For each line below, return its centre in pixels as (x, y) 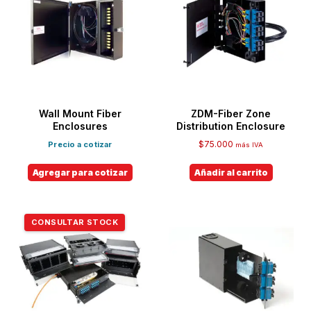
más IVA (250, 144)
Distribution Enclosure (231, 126)
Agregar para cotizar (80, 172)
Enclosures (80, 126)
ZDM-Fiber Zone (231, 113)
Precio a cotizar (80, 144)
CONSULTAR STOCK (75, 222)
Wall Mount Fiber (80, 113)
